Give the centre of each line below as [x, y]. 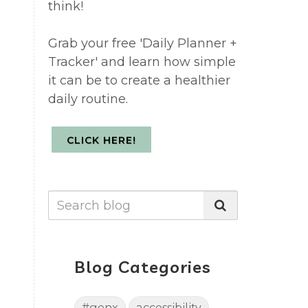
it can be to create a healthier [139, 81]
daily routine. [88, 99]
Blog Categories [143, 267]
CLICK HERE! [101, 141]
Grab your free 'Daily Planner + [142, 44]
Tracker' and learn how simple [142, 62]
